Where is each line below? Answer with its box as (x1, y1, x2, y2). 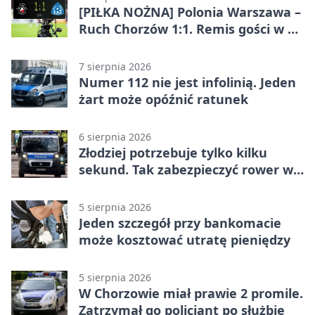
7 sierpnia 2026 (79, 59, 151, 73)
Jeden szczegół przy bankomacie (79, 214, 281, 231)
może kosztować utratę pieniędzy (79, 231, 290, 248)
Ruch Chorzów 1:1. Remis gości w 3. (79, 20, 298, 37)
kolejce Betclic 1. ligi (79, 37, 204, 54)
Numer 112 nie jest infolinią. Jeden (79, 73, 296, 91)
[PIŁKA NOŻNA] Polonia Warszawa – (79, 3, 301, 20)
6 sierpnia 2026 (79, 129, 151, 143)
